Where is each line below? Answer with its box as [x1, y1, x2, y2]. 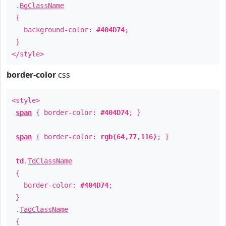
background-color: [12, 26, 96, 34]
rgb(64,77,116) [100, 133, 157, 141]
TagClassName [20, 205, 68, 213]
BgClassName [20, 2, 64, 10]
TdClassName [28, 157, 72, 165]
